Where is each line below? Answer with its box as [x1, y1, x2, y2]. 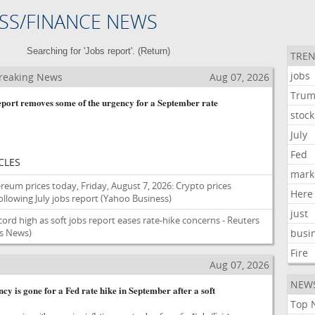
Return [140, 46, 167, 56]
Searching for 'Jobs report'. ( [26, 46, 141, 56]
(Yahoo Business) [100, 192, 172, 205]
